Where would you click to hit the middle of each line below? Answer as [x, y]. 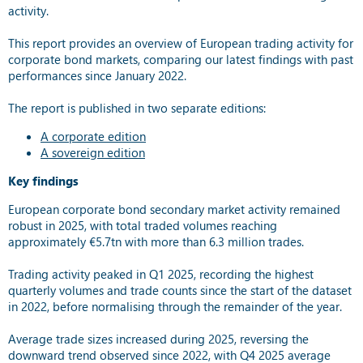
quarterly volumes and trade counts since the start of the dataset [180, 290]
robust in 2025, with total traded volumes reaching [143, 225]
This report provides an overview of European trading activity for [181, 43]
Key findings [43, 180]
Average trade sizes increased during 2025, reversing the [158, 338]
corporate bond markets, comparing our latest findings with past [181, 59]
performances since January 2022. [97, 75]
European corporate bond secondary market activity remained [174, 209]
